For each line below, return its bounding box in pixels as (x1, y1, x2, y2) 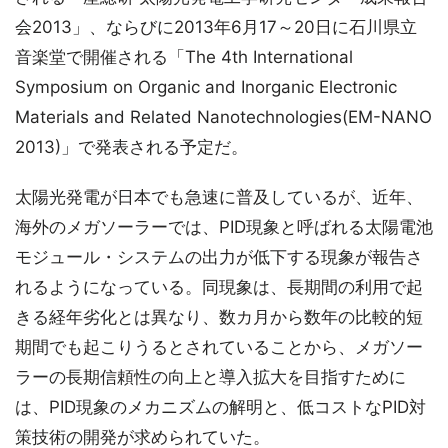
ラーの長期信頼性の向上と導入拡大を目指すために (15, 367, 406, 387)
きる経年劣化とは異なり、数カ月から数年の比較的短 (15, 307, 423, 327)
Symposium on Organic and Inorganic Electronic (15, 77, 397, 97)
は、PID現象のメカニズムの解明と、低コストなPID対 (15, 397, 426, 417)
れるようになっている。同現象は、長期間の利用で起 (15, 277, 423, 297)
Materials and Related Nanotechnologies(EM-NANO (15, 107, 432, 127)
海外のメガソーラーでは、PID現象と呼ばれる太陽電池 (15, 217, 433, 237)
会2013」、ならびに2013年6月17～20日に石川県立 (15, 17, 417, 37)
